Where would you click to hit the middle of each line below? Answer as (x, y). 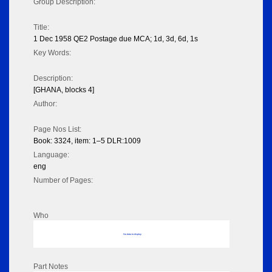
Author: (45, 104)
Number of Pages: (63, 181)
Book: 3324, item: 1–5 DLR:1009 (87, 141)
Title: (41, 28)
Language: (51, 155)
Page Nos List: (57, 130)
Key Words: (52, 53)
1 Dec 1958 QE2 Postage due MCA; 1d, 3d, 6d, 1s (116, 39)
